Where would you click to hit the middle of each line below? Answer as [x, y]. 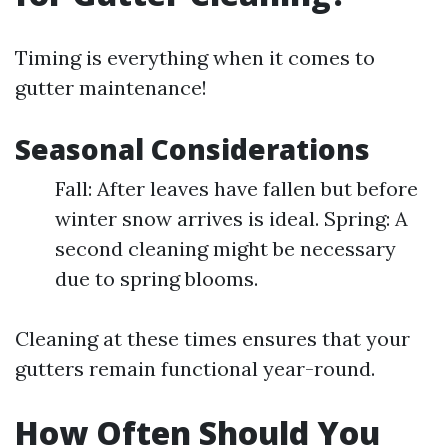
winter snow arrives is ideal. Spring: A [231, 218]
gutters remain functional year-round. [195, 368]
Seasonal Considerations [192, 149]
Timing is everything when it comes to [195, 57]
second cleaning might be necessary [225, 248]
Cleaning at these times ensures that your [212, 338]
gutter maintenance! [111, 87]
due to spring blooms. [156, 278]
